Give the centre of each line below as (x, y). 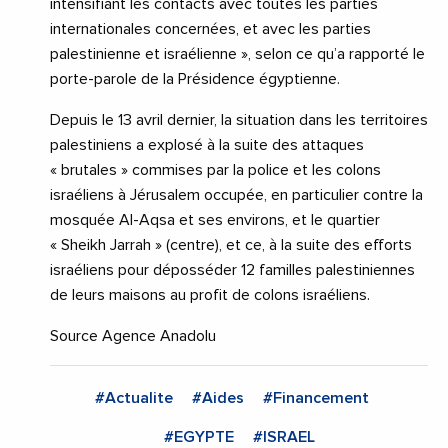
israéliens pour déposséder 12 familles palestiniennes (232, 270)
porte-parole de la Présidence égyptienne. (195, 79)
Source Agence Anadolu (135, 336)
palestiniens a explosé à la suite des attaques (207, 145)
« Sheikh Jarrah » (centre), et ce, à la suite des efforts (231, 245)
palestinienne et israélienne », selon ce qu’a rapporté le (237, 54)
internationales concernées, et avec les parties (210, 29)
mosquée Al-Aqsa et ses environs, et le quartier (215, 220)
